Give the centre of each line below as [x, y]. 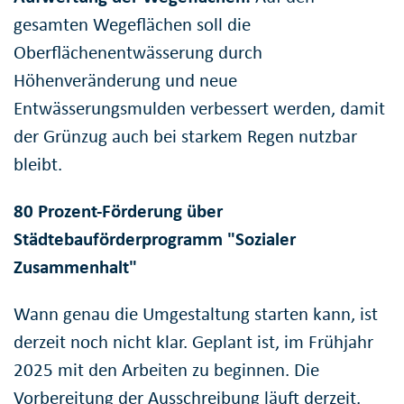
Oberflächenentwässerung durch [138, 53]
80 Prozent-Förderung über [118, 211]
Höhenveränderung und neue [125, 81]
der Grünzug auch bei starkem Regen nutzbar [185, 137]
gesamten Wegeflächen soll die [132, 25]
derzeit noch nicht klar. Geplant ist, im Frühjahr [193, 342]
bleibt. [38, 165]
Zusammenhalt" [75, 267]
